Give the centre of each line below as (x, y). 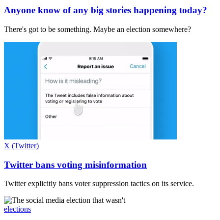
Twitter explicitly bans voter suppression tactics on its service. (99, 184)
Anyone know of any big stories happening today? (106, 10)
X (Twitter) (21, 146)
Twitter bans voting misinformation (75, 165)
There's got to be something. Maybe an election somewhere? (97, 29)
